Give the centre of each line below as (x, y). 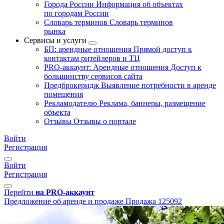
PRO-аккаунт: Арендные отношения (107, 67)
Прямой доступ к (163, 49)
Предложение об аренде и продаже (64, 201)
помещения (63, 94)
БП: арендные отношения (89, 49)
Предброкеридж (72, 85)
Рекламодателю (71, 103)
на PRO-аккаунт (65, 192)
